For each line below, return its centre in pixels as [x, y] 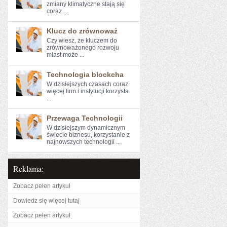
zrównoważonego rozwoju [83, 48]
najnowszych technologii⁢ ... [84, 142]
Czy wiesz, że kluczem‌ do [82, 41]
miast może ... [65, 55]
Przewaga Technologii [85, 118]
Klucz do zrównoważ [82, 31]
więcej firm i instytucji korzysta [88, 91]
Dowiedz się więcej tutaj [46, 201]
